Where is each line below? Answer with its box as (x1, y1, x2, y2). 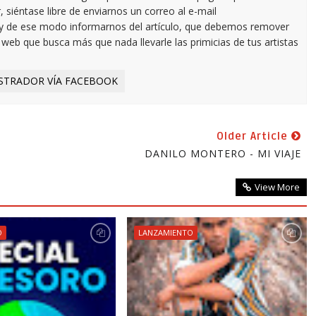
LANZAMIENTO (138, 227, 193, 238)
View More (254, 181, 300, 193)
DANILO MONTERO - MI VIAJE (144, 147, 301, 160)
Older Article (216, 130, 291, 142)
